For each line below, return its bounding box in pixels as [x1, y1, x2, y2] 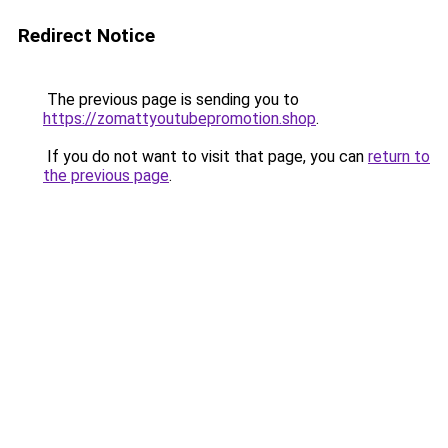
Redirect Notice [18, 24, 155, 47]
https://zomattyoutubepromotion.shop [43, 109, 316, 128]
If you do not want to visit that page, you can [43, 147, 368, 166]
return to [368, 147, 430, 166]
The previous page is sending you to [43, 90, 299, 109]
